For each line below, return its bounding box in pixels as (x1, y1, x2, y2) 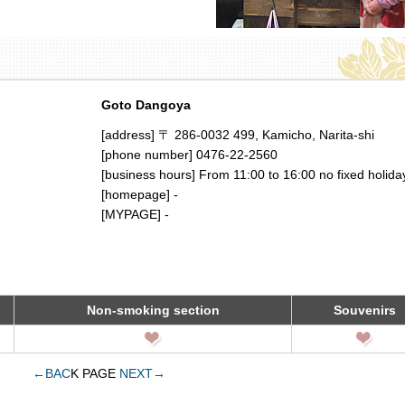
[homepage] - (101, 187, 178, 202)
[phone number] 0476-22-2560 (101, 147, 278, 162)
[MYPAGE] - (101, 207, 169, 221)
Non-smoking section (86, 302, 220, 317)
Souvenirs (333, 302, 396, 317)
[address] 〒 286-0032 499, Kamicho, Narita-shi (101, 127, 374, 142)
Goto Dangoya (101, 97, 191, 112)
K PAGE (70, 366, 119, 381)
